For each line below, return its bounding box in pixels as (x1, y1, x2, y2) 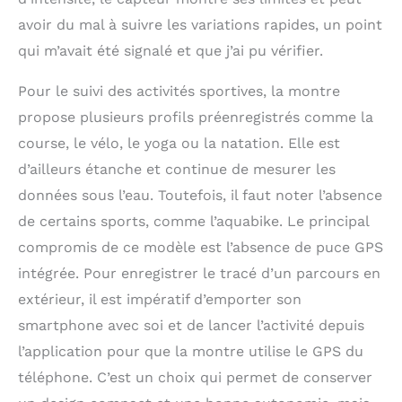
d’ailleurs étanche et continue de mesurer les (18, 161, 336, 179)
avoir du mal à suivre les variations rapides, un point (18, 16, 382, 34)
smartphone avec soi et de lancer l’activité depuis (18, 317, 364, 335)
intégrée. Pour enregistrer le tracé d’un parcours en (18, 265, 380, 283)
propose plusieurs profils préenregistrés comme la (18, 109, 373, 127)
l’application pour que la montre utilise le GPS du (18, 343, 363, 361)
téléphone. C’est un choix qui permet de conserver (18, 369, 372, 387)
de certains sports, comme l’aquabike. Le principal (18, 213, 369, 231)
